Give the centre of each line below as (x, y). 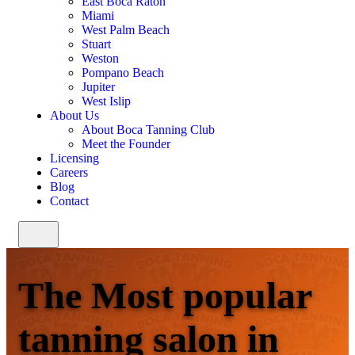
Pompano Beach (123, 73)
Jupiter (98, 87)
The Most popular (165, 296)
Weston (100, 58)
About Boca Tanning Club (148, 130)
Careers (69, 172)
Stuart (96, 44)
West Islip (106, 101)
